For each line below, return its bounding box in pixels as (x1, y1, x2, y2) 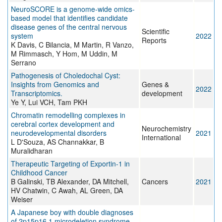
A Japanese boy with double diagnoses (11, 207, 133, 218)
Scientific (142, 26, 169, 37)
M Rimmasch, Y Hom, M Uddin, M (11, 49, 117, 59)
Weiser (11, 194, 33, 205)
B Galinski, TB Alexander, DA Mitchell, (11, 176, 129, 187)
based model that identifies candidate (11, 13, 128, 23)
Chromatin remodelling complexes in (11, 110, 125, 120)
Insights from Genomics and (11, 79, 99, 90)
